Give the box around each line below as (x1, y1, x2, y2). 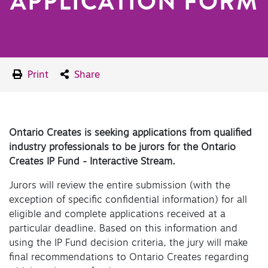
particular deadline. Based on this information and (9, 224, 237, 233)
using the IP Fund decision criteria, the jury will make (9, 238, 248, 248)
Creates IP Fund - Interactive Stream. (9, 157, 175, 166)
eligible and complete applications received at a (9, 209, 226, 219)
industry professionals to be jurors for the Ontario (9, 142, 236, 152)
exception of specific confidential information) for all (9, 195, 247, 205)
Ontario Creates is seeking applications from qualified (9, 128, 252, 138)
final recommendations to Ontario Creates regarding (9, 252, 249, 262)
